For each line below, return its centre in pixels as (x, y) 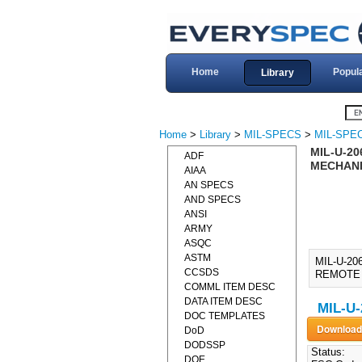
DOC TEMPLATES (225, 316)
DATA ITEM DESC (223, 301)
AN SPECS (209, 185)
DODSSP (205, 345)
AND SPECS (213, 200)
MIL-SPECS (273, 135)
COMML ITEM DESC (230, 287)
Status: (326, 352)
